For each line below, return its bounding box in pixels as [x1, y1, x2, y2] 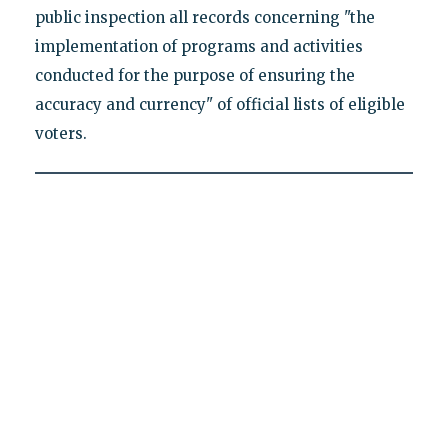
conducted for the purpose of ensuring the [34, 65, 355, 85]
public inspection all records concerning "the [34, 7, 375, 27]
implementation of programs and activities [34, 36, 363, 56]
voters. [34, 123, 87, 143]
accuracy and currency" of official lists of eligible [34, 94, 405, 114]
